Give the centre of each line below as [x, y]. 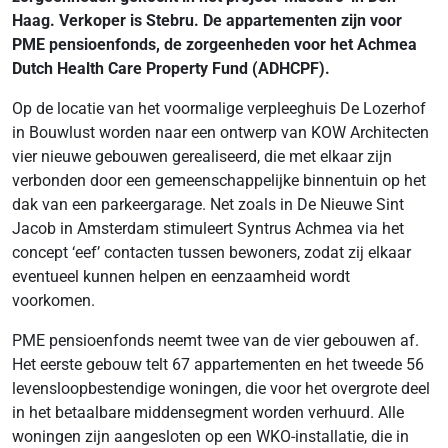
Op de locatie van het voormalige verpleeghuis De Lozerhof [219, 108]
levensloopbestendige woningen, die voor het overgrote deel [221, 388]
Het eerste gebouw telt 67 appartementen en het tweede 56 [218, 364]
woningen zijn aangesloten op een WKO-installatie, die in [210, 436]
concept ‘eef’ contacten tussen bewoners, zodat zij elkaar [211, 252]
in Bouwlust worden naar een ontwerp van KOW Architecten [220, 132]
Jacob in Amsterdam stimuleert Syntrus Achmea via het [208, 228]
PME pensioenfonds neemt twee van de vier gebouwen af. [215, 340]
